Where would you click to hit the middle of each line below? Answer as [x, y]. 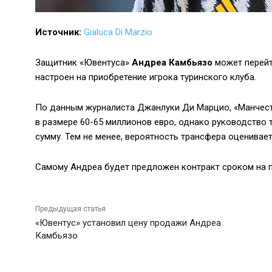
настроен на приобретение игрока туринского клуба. [146, 77]
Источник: [58, 32]
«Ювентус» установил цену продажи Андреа [128, 223]
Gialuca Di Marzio [118, 32]
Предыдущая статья [70, 209]
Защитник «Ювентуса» [83, 63]
